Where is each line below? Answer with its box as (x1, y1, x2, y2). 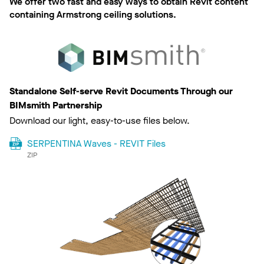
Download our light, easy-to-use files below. (9, 114, 190, 127)
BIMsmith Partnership (9, 99, 103, 112)
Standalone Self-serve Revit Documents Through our (9, 85, 233, 98)
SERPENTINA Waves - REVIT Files (27, 137, 166, 150)
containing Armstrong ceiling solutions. (9, 8, 176, 21)
